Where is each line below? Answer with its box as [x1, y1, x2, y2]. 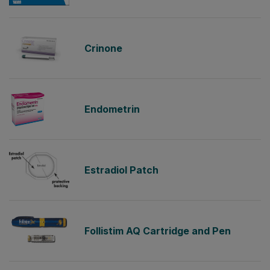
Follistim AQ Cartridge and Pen [84, 225, 231, 237]
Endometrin [84, 103, 140, 115]
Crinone [84, 42, 122, 54]
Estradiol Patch [84, 164, 159, 176]
